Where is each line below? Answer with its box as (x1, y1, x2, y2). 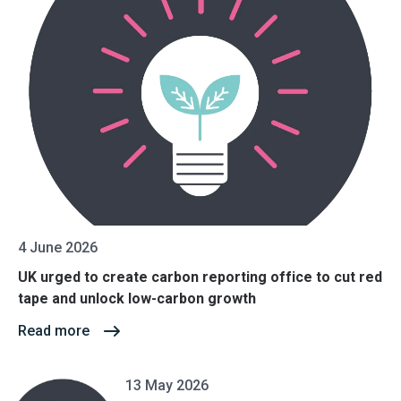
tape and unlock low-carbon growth (18, 290, 256, 307)
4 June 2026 (18, 239, 98, 256)
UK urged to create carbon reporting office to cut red (18, 269, 382, 286)
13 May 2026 (125, 377, 209, 394)
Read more (18, 322, 90, 339)
